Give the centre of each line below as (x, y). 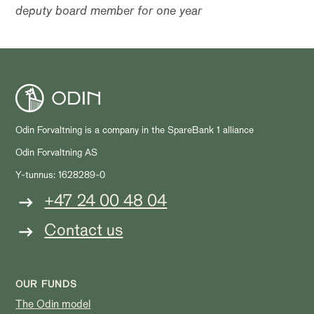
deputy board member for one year (109, 11)
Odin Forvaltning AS (57, 152)
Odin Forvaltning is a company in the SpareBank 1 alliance (135, 130)
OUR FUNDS (47, 284)
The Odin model (53, 304)
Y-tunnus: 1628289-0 (61, 175)
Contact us (84, 230)
